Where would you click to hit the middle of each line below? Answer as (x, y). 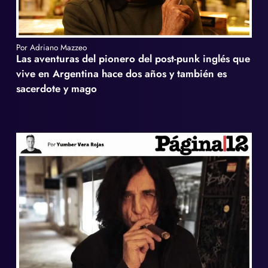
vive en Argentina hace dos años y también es (122, 74)
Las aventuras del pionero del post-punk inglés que (133, 59)
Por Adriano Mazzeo (52, 48)
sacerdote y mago (57, 89)
